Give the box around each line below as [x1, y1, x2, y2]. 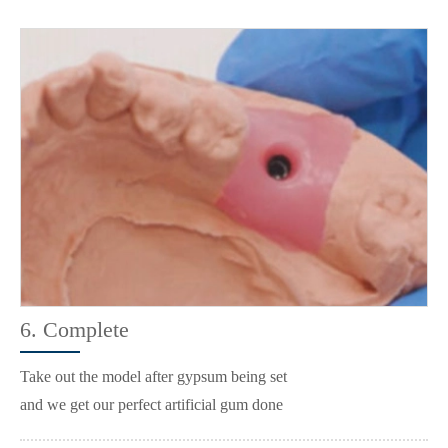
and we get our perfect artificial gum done [20, 395, 283, 413]
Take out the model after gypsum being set [20, 367, 287, 385]
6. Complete [20, 316, 129, 342]
